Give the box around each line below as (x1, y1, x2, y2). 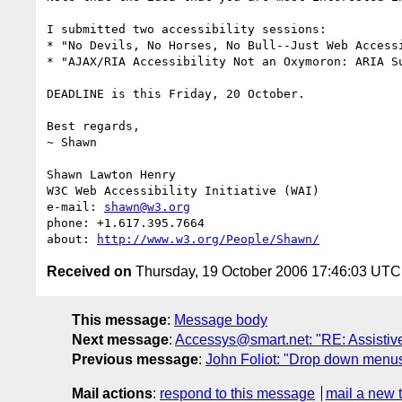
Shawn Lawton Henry (47, 167, 176, 181)
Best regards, (47, 118, 140, 133)
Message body (174, 311, 267, 328)
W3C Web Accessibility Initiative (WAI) (47, 183, 319, 197)
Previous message (72, 351, 198, 367)
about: (47, 232, 97, 246)
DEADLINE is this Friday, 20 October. (47, 86, 305, 100)
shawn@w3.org (104, 199, 190, 214)
